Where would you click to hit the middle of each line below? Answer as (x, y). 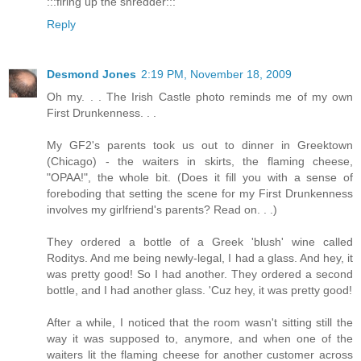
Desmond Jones (91, 74)
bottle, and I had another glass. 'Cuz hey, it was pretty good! (199, 290)
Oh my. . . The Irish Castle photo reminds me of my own (200, 96)
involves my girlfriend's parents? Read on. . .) (162, 209)
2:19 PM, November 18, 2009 (216, 74)
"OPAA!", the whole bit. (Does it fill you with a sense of (200, 177)
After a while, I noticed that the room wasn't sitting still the (200, 322)
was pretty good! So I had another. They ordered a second (200, 274)
